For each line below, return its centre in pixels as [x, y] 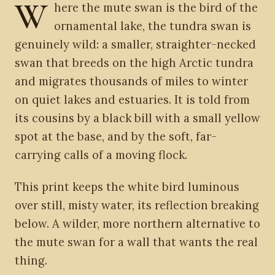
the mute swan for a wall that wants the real [136, 242]
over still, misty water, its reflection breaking [137, 205]
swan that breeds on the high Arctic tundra [134, 63]
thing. [31, 260]
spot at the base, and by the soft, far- [116, 136]
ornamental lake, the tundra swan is [153, 26]
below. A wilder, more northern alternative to [137, 223]
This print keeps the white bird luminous [127, 187]
